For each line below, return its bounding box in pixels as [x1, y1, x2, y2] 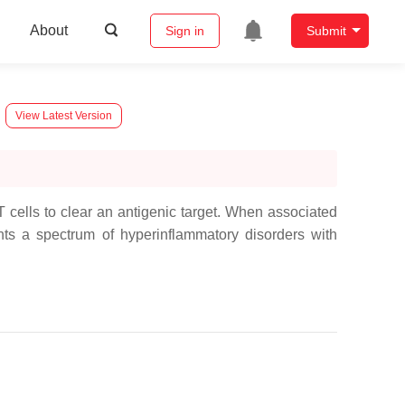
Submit [306, 24, 346, 39]
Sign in [165, 24, 204, 39]
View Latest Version [15, 108, 112, 122]
